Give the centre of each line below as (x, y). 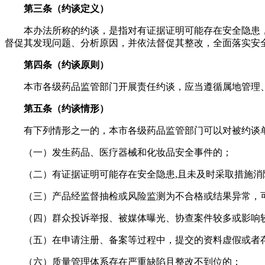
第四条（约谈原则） (66, 64)
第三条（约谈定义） (66, 8)
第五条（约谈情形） (66, 108)
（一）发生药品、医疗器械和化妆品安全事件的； (128, 152)
